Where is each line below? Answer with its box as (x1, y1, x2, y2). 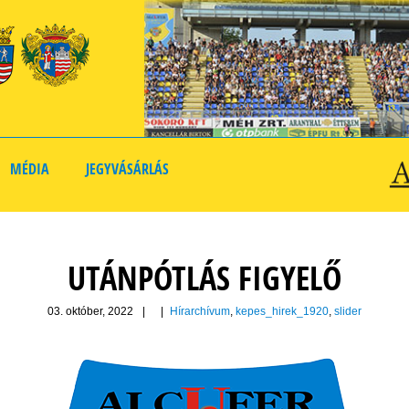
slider (334, 305, 362, 319)
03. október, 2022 (47, 305, 133, 319)
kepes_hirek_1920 (236, 305, 329, 319)
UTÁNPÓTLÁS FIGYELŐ (68, 256, 341, 301)
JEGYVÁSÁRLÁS (86, 159, 169, 179)
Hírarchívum (170, 305, 230, 319)
